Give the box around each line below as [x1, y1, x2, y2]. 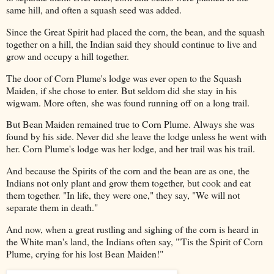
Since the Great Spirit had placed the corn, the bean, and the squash [6, 24, 265, 38]
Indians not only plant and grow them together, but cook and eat [6, 176, 251, 190]
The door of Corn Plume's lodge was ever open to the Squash [6, 71, 242, 84]
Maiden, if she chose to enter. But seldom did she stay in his [6, 83, 237, 97]
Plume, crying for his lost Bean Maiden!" [6, 247, 163, 261]
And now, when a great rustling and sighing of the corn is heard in [6, 223, 259, 236]
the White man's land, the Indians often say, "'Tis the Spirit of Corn [6, 235, 263, 248]
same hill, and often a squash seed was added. [6, 2, 182, 16]
